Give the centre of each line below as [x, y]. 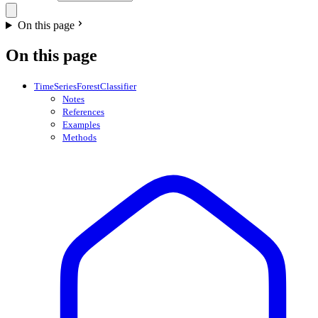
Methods [79, 137]
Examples [81, 124]
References [83, 111]
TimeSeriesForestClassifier [85, 86]
